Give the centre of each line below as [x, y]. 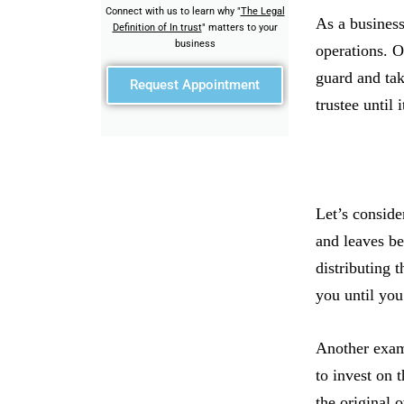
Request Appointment [195, 85]
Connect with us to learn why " [173, 11]
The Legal [262, 11]
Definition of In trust [157, 28]
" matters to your [239, 28]
